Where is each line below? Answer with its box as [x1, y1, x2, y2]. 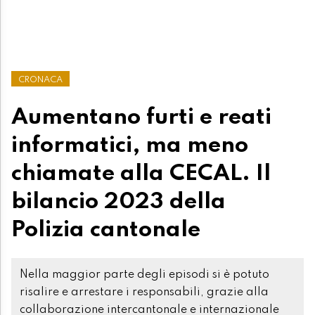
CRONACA [18, 75, 63, 84]
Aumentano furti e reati [11, 105, 271, 129]
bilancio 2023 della [11, 190, 226, 213]
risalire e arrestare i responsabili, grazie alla [20, 286, 269, 298]
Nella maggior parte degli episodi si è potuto [20, 269, 269, 281]
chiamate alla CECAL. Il [11, 162, 271, 185]
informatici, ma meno [11, 134, 248, 157]
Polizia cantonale [11, 218, 200, 241]
